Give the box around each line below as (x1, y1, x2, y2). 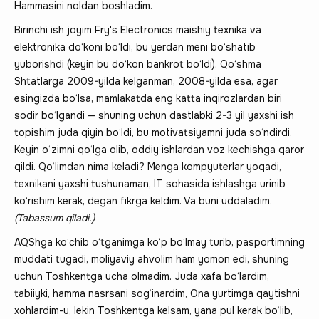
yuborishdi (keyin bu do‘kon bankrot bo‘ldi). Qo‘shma (14, 57, 261, 70)
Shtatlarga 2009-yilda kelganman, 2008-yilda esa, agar (14, 74, 278, 88)
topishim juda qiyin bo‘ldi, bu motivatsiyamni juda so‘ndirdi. (14, 125, 292, 139)
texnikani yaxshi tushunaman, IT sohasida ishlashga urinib (14, 177, 286, 190)
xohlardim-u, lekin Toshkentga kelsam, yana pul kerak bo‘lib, (14, 303, 293, 317)
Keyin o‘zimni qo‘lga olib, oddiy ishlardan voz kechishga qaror (14, 142, 304, 156)
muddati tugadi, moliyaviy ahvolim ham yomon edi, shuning (14, 252, 289, 266)
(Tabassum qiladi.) (14, 211, 95, 224)
